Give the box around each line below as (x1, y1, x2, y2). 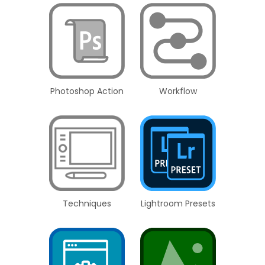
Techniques (63, 198, 111, 210)
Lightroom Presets (141, 198, 215, 210)
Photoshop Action (50, 85, 124, 98)
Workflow (159, 85, 197, 98)
